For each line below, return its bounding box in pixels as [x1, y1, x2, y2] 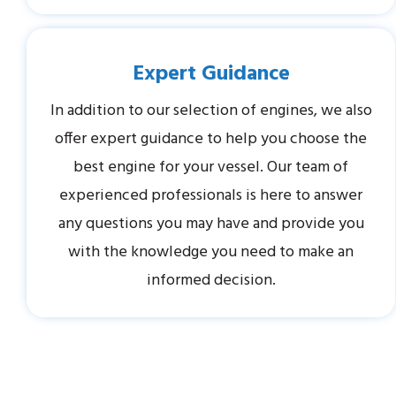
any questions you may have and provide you [57, 211, 364, 238]
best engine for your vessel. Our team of [73, 155, 349, 181]
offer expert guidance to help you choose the [55, 126, 368, 153]
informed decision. [146, 268, 276, 294]
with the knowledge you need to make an [68, 240, 354, 266]
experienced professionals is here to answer [59, 183, 363, 209]
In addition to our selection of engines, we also [49, 98, 372, 125]
